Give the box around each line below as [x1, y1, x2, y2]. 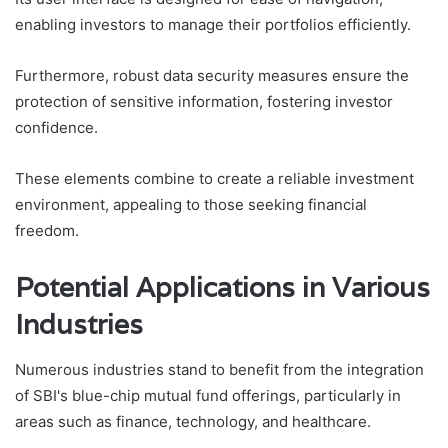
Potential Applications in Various [15, 270, 430, 306]
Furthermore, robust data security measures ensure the [15, 66, 409, 86]
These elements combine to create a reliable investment [15, 169, 414, 189]
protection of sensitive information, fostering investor [15, 92, 393, 112]
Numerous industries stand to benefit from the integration [15, 359, 424, 379]
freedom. [15, 221, 79, 241]
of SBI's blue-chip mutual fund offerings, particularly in [15, 385, 401, 405]
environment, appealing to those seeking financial [15, 195, 367, 215]
